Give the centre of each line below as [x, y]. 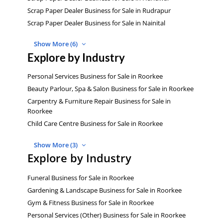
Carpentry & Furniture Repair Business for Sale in [99, 101]
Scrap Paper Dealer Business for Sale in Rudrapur [99, 11]
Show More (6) [56, 44]
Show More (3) [56, 145]
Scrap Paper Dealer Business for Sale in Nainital [96, 23]
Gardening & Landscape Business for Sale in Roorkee [105, 190]
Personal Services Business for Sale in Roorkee [95, 76]
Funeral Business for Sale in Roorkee [81, 177]
